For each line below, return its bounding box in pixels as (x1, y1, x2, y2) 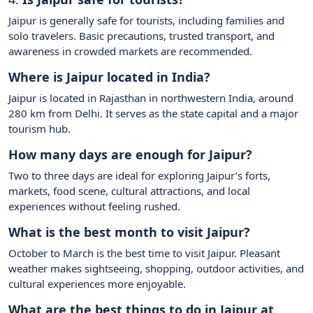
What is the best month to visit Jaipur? (8, 224, 250, 241)
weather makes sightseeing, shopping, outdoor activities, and (8, 261, 304, 276)
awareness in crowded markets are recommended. (8, 44, 252, 59)
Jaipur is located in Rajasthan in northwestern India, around (8, 91, 293, 105)
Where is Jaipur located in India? (8, 68, 210, 86)
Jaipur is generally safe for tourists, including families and (8, 13, 284, 28)
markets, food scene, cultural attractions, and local (8, 184, 250, 198)
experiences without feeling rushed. (8, 199, 180, 214)
